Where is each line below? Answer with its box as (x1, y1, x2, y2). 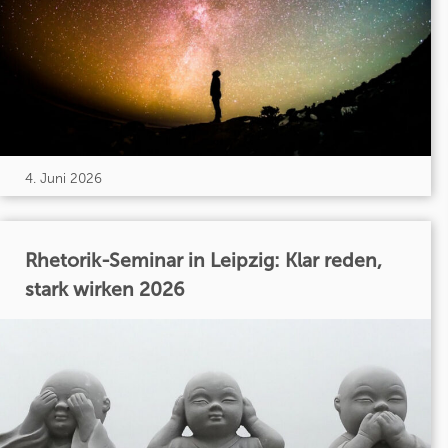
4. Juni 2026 (25, 169, 102, 187)
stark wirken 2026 (25, 278, 185, 302)
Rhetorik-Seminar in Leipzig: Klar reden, (25, 249, 383, 273)
